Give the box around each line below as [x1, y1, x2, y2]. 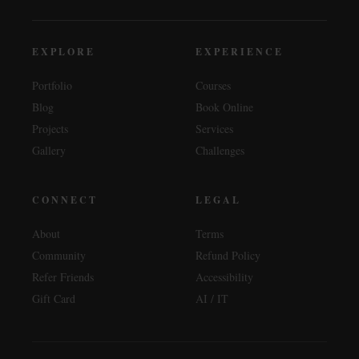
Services [196, 120, 233, 136]
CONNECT [32, 192, 98, 207]
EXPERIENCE [196, 44, 284, 58]
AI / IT [196, 290, 228, 306]
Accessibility [196, 268, 253, 284]
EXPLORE [32, 44, 95, 58]
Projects [32, 120, 68, 136]
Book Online [196, 99, 253, 115]
